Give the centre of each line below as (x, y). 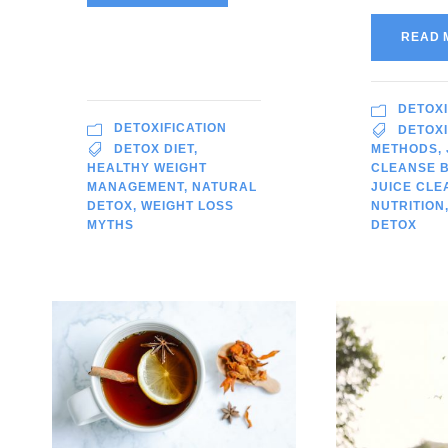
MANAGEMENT (135, 187)
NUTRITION (408, 206)
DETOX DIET (154, 149)
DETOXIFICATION (170, 128)
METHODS (405, 149)
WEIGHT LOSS (187, 206)
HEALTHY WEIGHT (147, 168)
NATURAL (224, 187)
